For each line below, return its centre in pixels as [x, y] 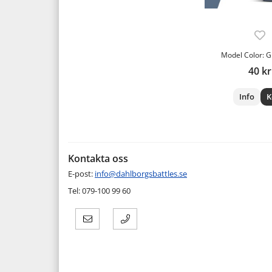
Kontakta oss [98, 158]
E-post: [81, 173]
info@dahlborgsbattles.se [141, 173]
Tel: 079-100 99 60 [99, 190]
